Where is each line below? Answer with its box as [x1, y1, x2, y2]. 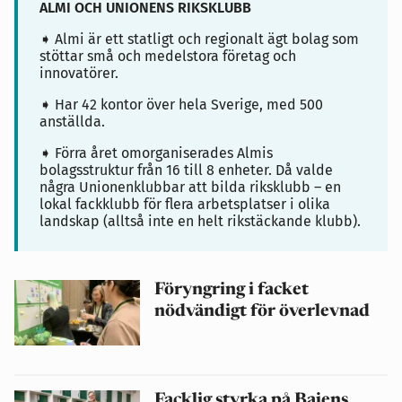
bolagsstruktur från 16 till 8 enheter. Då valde [39, 161, 333, 179]
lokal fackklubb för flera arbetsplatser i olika [39, 195, 330, 213]
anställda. [39, 112, 105, 130]
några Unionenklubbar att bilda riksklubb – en [39, 178, 341, 196]
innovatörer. [39, 64, 118, 82]
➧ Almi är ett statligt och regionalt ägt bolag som [39, 30, 359, 48]
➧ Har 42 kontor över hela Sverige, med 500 [39, 95, 323, 113]
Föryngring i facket [154, 281, 309, 299]
